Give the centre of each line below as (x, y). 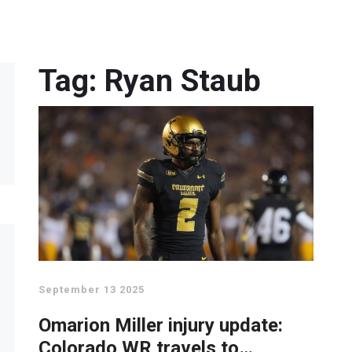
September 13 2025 (92, 289)
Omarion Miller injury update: (161, 325)
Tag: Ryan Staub (150, 81)
